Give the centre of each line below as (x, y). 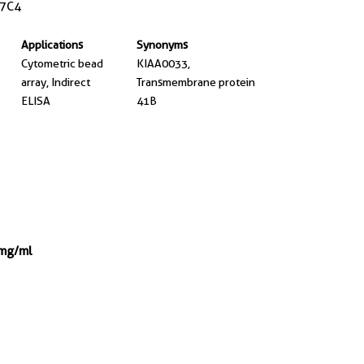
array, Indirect (55, 82)
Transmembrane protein (196, 82)
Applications (52, 45)
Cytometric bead (62, 63)
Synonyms (162, 45)
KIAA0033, (163, 63)
